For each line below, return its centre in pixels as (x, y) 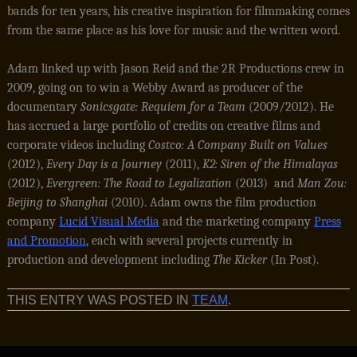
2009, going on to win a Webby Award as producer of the (155, 88)
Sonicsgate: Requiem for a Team (163, 107)
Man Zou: (322, 183)
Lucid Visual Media (109, 222)
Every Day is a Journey (104, 164)
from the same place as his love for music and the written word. (173, 30)
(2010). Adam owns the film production (212, 202)
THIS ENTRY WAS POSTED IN (99, 300)
